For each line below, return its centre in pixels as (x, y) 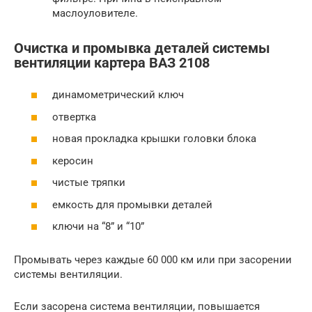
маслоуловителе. (95, 13)
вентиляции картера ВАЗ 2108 (112, 63)
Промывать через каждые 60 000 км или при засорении (153, 260)
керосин (73, 161)
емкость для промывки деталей (132, 204)
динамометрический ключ (118, 95)
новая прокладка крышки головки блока (154, 139)
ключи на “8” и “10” (98, 227)
